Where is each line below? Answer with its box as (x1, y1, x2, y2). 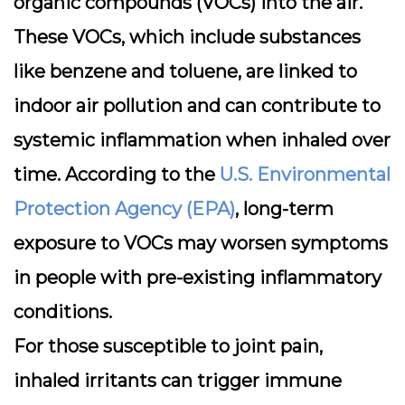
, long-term (235, 198, 334, 220)
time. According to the (14, 164, 220, 185)
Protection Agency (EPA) (14, 198, 235, 220)
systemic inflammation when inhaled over (14, 129, 391, 151)
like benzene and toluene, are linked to (14, 61, 357, 82)
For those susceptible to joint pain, (14, 335, 323, 357)
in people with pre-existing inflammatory (14, 267, 381, 288)
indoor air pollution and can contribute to (14, 95, 381, 117)
